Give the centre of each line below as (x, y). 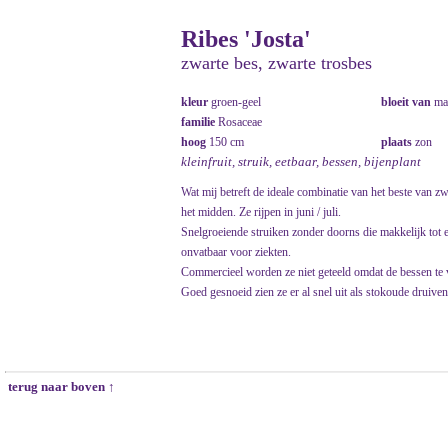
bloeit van (407, 102)
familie (199, 122)
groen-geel (236, 102)
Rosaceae (240, 122)
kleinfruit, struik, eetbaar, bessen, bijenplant (301, 161)
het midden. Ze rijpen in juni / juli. (261, 212)
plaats (398, 142)
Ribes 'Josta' (246, 39)
